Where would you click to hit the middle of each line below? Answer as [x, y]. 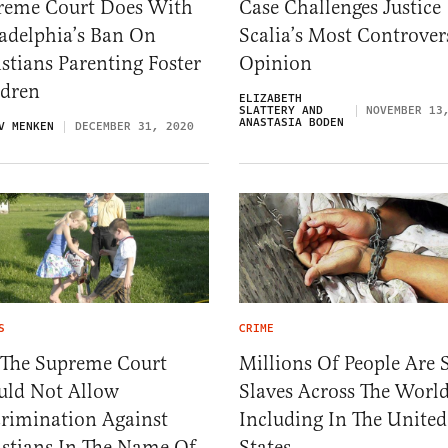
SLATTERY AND [281, 110]
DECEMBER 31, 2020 [134, 126]
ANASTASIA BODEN [291, 122]
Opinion [275, 63]
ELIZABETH [270, 98]
